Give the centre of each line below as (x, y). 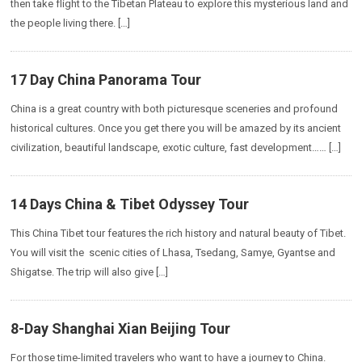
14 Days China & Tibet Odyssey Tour (130, 204)
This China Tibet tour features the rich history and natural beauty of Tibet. (179, 233)
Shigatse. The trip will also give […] (90, 272)
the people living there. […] (71, 23)
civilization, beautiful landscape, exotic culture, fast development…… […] (176, 147)
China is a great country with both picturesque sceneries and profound (175, 109)
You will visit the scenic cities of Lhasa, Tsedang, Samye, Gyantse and (173, 253)
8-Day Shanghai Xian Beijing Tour (121, 328)
